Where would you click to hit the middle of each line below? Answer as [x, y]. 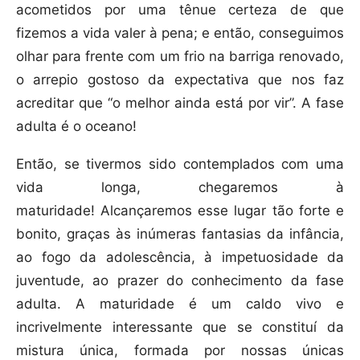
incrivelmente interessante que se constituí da [180, 327]
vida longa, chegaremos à [180, 188]
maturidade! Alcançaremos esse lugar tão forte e [180, 211]
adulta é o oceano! [76, 127]
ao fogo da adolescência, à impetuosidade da [180, 258]
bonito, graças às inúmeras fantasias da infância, [180, 234]
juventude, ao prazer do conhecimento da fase [180, 281]
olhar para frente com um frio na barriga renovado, [180, 57]
